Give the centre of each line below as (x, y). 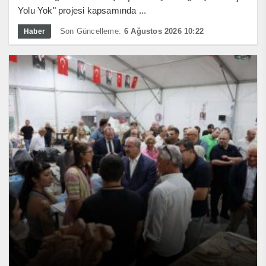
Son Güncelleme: (91, 31)
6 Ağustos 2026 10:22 (164, 31)
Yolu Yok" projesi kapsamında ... (82, 10)
